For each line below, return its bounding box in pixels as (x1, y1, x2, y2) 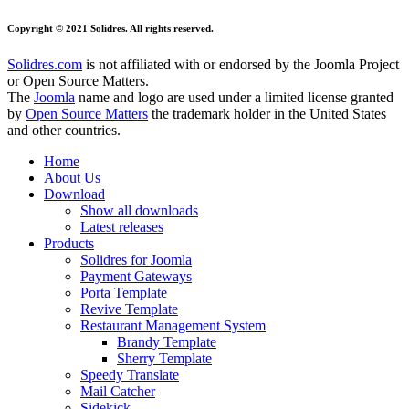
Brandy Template (117, 334, 216, 351)
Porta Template (80, 285, 167, 301)
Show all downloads (80, 203, 198, 219)
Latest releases (80, 219, 163, 236)
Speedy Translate (80, 367, 179, 383)
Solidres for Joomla (80, 252, 192, 268)
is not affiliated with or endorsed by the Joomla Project (82, 57, 399, 73)
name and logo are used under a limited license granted (75, 89, 393, 106)
